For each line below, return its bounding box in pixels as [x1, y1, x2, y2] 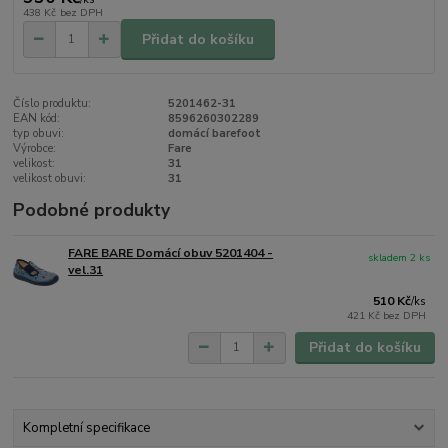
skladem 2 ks [368, 250, 431, 266]
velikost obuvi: [13, 171, 87, 187]
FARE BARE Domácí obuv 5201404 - [68, 245, 274, 262]
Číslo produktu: [13, 96, 92, 112]
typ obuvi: [13, 126, 65, 142]
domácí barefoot [167, 126, 261, 142]
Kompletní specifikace [22, 419, 150, 438]
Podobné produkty [13, 198, 171, 223]
